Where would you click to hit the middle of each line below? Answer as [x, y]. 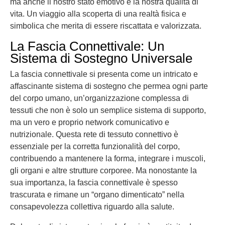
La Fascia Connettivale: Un [87, 46]
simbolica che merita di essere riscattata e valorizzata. [106, 26]
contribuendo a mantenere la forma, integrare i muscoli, [108, 158]
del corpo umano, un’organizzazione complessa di [99, 98]
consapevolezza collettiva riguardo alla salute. [92, 207]
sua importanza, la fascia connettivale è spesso [94, 183]
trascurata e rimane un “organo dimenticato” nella [97, 195]
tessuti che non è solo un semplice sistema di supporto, [108, 110]
